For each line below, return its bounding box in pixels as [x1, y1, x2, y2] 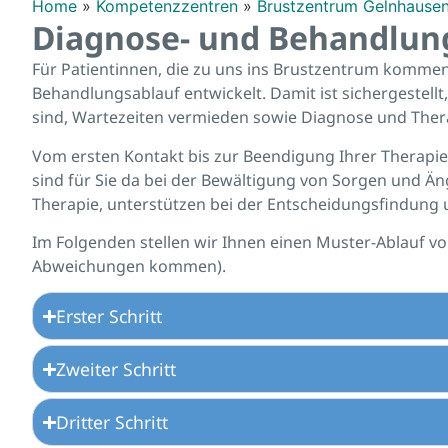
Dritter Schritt [56, 410, 169, 435]
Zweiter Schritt [56, 357, 177, 382]
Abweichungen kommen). [32, 255, 226, 278]
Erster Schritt [56, 304, 163, 329]
